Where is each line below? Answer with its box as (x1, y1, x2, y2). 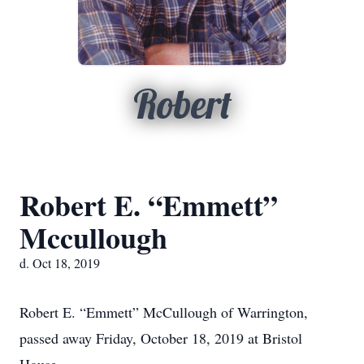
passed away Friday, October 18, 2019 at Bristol (19, 328, 302, 348)
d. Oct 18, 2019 (19, 254, 100, 271)
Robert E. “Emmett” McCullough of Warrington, (19, 302, 308, 322)
